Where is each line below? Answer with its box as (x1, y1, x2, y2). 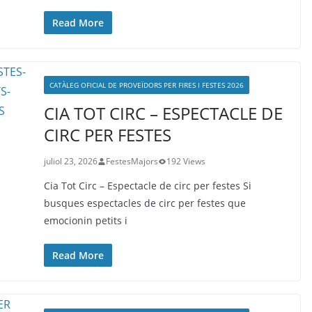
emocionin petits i (43, 214, 127, 227)
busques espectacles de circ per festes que (43, 196, 246, 210)
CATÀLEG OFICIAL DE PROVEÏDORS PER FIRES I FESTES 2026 (49, 80, 244, 90)
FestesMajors (105, 155, 158, 167)
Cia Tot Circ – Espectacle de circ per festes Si (43, 179, 251, 192)
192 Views (166, 155, 205, 167)
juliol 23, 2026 (43, 155, 97, 167)
